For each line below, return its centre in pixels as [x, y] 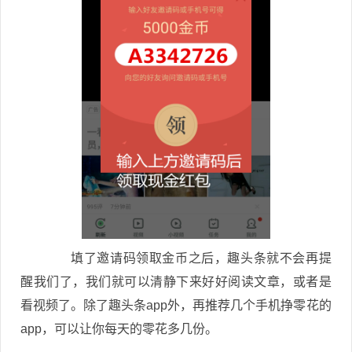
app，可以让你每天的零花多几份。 [119, 329]
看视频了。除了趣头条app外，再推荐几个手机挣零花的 [176, 305]
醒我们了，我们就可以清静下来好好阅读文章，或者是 [176, 282]
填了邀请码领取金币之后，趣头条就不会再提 [189, 258]
